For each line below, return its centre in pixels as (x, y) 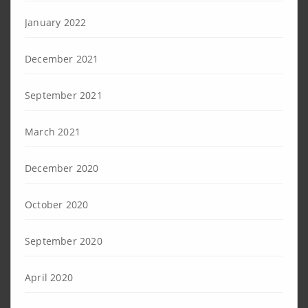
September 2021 (64, 95)
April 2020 (49, 277)
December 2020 (62, 168)
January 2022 (56, 22)
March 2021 (53, 131)
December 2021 (62, 58)
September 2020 (64, 241)
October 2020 (57, 204)
